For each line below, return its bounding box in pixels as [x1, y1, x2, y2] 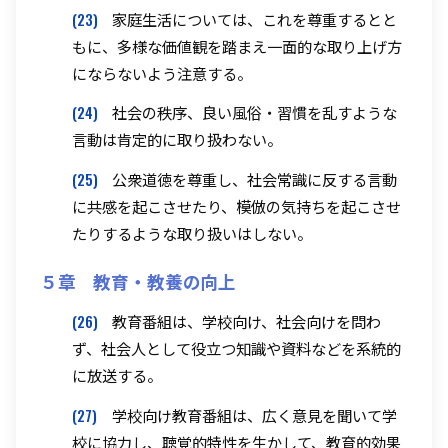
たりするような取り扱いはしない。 [72, 222, 312, 245]
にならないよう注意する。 [72, 61, 252, 84]
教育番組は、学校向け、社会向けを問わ [112, 310, 381, 333]
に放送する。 [72, 364, 162, 387]
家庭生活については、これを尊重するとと [112, 7, 397, 30]
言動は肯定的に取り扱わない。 [72, 128, 282, 151]
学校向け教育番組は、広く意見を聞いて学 [112, 403, 397, 426]
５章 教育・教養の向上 [40, 268, 237, 295]
